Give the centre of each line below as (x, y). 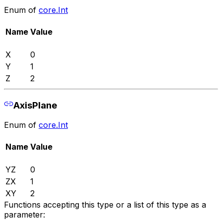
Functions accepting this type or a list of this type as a (105, 205)
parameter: (25, 215)
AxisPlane (35, 105)
